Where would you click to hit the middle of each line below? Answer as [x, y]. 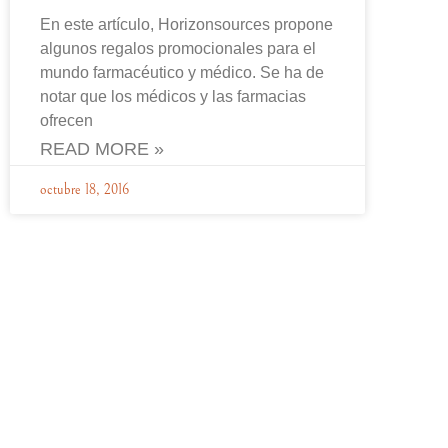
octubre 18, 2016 [84, 190]
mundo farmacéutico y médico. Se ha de [182, 72]
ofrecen [66, 120]
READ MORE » [102, 149]
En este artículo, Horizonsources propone [186, 24]
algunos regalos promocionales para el [178, 48]
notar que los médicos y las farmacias [173, 96]
